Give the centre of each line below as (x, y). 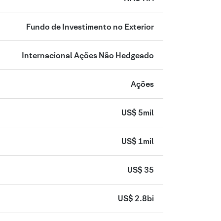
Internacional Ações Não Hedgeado (88, 55)
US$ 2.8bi (136, 199)
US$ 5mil (137, 113)
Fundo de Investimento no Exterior (90, 27)
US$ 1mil (137, 142)
